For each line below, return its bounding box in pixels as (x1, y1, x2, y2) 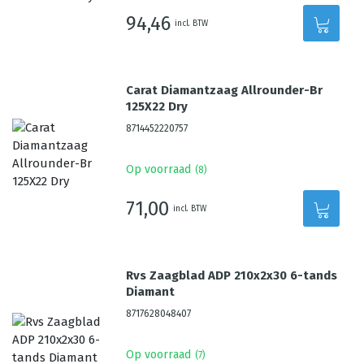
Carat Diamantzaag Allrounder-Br (126, 83, 323, 97)
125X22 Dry (126, 99, 188, 114)
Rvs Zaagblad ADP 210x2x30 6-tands (126, 268, 338, 283)
